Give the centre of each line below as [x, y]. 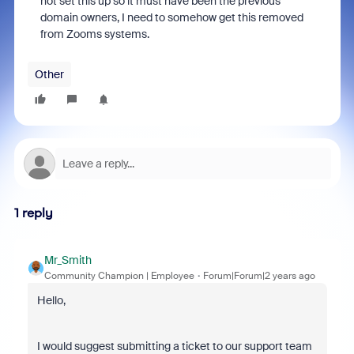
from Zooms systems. [96, 34]
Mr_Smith [68, 260]
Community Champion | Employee [119, 276]
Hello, [51, 300]
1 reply [33, 213]
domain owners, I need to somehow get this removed [171, 17]
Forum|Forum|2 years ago [259, 276]
